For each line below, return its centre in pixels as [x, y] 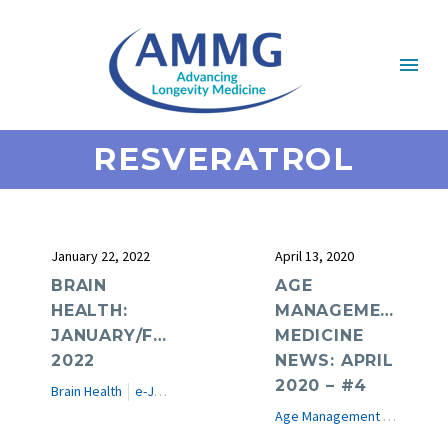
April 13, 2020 [314, 256]
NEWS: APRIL [334, 360]
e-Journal [144, 391]
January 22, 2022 [100, 256]
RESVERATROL [224, 159]
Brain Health [86, 391]
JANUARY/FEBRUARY [144, 335]
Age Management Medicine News [389, 416]
